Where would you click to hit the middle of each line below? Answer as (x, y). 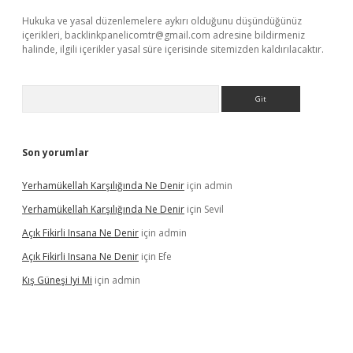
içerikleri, (43, 35)
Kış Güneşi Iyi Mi (57, 280)
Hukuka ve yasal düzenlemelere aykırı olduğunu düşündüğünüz (162, 21)
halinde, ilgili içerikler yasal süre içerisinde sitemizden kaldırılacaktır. (173, 49)
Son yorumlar (56, 152)
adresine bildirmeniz (258, 35)
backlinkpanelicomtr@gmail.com (137, 35)
